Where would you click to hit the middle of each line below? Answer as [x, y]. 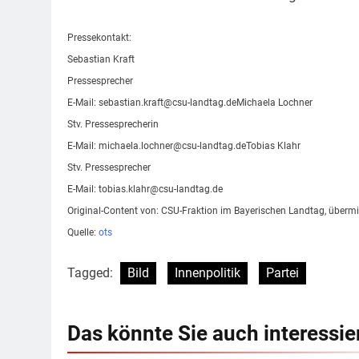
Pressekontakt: [99, 37]
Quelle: [83, 232]
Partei [282, 272]
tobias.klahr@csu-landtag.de [161, 189]
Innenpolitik [208, 272]
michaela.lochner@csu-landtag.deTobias [187, 145]
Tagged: [92, 272]
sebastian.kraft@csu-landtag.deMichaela [187, 102]
